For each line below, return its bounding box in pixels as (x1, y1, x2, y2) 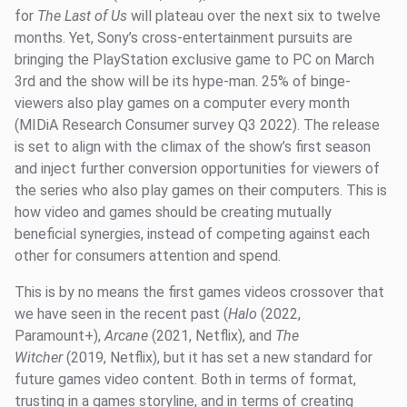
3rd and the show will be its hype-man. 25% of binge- (15, 73, 351, 90)
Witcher (15, 349, 63, 366)
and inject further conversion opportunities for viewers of (15, 160, 380, 177)
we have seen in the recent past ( (15, 305, 228, 323)
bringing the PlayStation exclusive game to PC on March (15, 51, 374, 68)
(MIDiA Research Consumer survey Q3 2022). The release (15, 116, 380, 134)
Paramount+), (15, 327, 104, 344)
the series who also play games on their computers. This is (15, 182, 387, 199)
